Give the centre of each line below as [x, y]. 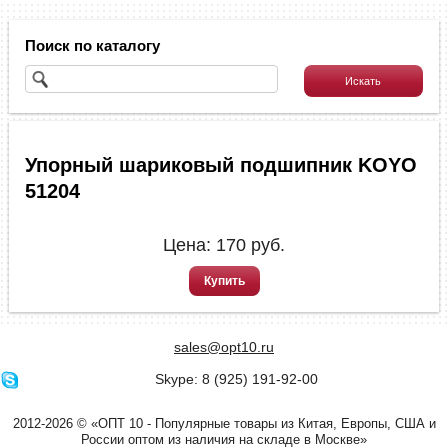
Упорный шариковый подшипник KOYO [221, 165]
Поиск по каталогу [93, 45]
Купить [224, 281]
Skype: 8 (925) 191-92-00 [236, 379]
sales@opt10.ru [224, 347]
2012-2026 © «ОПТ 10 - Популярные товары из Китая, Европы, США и [224, 423]
